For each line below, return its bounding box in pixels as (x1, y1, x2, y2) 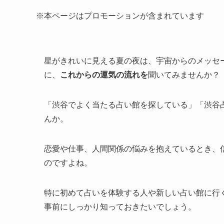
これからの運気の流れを (60, 70, 148, 79)
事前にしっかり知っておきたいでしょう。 (44, 202, 196, 211)
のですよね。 (44, 158, 92, 167)
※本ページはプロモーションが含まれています (36, 11, 204, 20)
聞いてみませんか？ (148, 70, 220, 79)
